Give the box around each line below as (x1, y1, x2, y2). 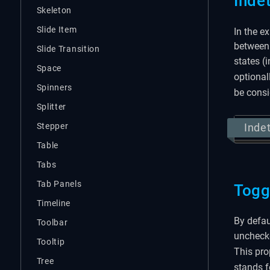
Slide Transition (36, 43, 100, 54)
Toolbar (36, 217, 68, 227)
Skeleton (36, 5, 72, 15)
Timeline (36, 198, 71, 208)
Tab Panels (36, 178, 82, 189)
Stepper (36, 121, 69, 131)
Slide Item (36, 24, 77, 34)
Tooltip (36, 236, 65, 246)
